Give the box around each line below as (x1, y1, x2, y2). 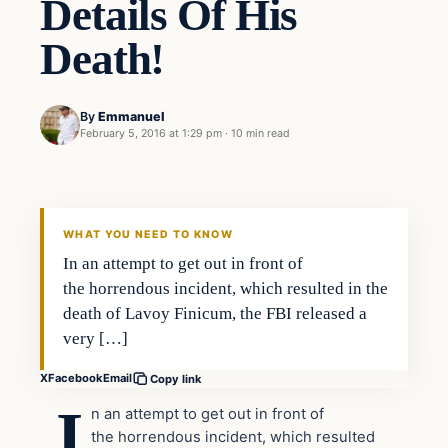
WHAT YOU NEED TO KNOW (63, 227, 233, 241)
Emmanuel (98, 109, 165, 125)
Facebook (48, 371, 103, 386)
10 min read (231, 127, 290, 141)
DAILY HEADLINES (49, 207, 153, 219)
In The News (41, 137, 155, 162)
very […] (63, 328, 129, 348)
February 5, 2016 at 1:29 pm (80, 127, 222, 141)
